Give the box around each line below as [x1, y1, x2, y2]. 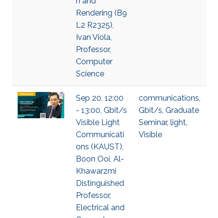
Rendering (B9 [76, 8, 127, 18]
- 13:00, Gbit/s [76, 106, 127, 115]
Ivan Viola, [76, 33, 112, 42]
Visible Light [76, 118, 120, 127]
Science [76, 69, 104, 78]
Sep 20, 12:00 [76, 93, 124, 103]
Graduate [165, 106, 199, 115]
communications [139, 93, 199, 103]
